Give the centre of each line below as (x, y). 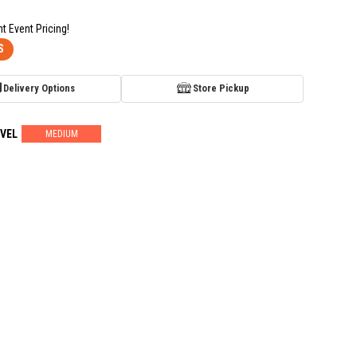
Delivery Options (39, 88)
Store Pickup (221, 88)
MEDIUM (61, 133)
